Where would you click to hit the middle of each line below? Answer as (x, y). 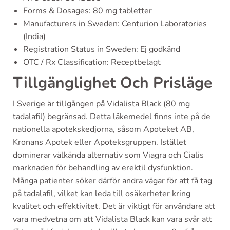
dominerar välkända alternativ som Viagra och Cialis (108, 155)
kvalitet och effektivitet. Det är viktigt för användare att (114, 206)
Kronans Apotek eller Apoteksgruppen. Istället (100, 142)
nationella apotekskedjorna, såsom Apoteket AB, (103, 129)
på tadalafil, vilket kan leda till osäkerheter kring (102, 193)
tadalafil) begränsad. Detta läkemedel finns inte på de (112, 116)
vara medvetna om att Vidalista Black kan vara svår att (112, 219)
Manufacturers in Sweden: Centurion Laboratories (115, 23)
